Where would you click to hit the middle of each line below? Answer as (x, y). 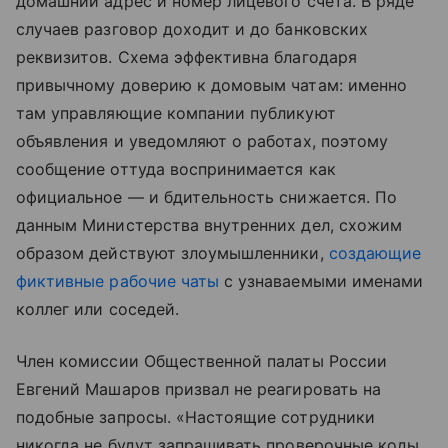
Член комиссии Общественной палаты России (201, 360)
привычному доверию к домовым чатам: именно (212, 84)
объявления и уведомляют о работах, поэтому (202, 140)
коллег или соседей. (97, 308)
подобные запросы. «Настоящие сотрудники (195, 416)
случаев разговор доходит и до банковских (192, 28)
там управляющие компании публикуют (176, 112)
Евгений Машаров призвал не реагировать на (198, 388)
